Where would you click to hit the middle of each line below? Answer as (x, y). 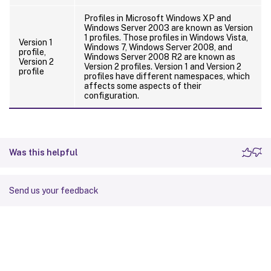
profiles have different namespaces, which (167, 76)
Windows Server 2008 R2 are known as (160, 57)
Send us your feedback (54, 190)
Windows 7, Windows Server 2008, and (158, 47)
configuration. (112, 95)
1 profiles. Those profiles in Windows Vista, (166, 37)
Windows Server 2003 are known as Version (168, 28)
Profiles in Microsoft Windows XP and (158, 18)
